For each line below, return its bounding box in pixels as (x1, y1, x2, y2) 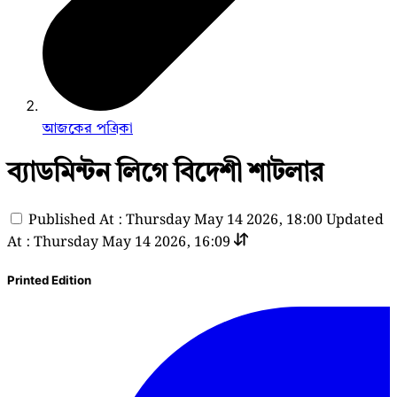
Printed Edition (7, 272, 91, 287)
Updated (326, 208, 384, 231)
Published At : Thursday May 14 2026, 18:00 (28, 208, 323, 231)
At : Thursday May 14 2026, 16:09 (7, 230, 230, 253)
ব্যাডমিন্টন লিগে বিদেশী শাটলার (7, 155, 323, 188)
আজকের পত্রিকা (43, 119, 133, 137)
